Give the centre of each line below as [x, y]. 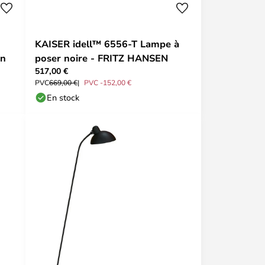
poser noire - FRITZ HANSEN [101, 58]
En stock [63, 97]
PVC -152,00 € [108, 82]
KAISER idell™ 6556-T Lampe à [107, 44]
